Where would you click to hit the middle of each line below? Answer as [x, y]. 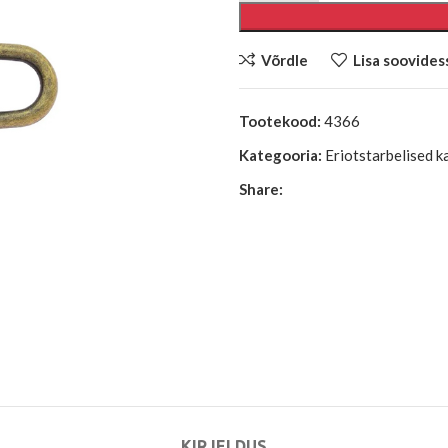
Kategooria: [280, 155]
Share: [261, 189]
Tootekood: [281, 121]
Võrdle [284, 59]
